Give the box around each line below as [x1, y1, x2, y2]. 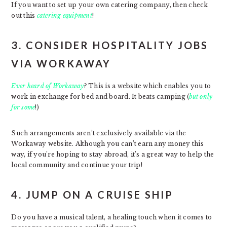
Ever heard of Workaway [11, 82, 84, 90]
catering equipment [36, 11, 92, 19]
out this [11, 11, 37, 19]
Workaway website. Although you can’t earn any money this [11, 139, 204, 147]
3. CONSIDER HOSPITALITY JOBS [11, 39, 209, 51]
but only [189, 92, 213, 100]
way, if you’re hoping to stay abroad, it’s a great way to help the [11, 150, 214, 158]
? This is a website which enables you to [84, 82, 211, 90]
